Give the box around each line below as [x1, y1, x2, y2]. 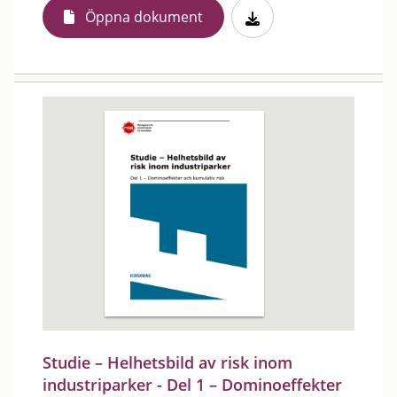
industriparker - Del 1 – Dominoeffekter [43, 374, 342, 395]
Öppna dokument [85, 7, 203, 27]
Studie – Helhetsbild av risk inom [43, 352, 292, 373]
